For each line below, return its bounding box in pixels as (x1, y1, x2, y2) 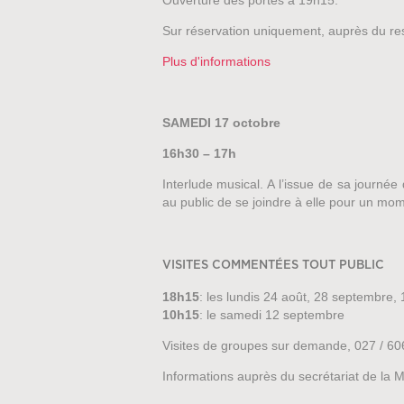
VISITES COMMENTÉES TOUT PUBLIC (161, 260, 384, 272)
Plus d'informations (161, 54, 271, 69)
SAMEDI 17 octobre (161, 115, 280, 131)
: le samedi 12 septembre (198, 308, 344, 323)
